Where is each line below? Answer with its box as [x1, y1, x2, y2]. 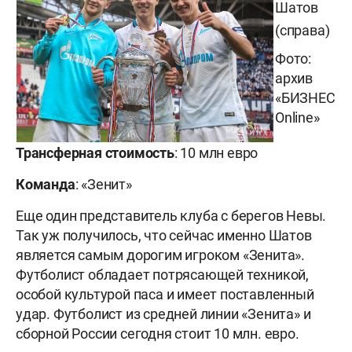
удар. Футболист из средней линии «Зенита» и [16, 306, 311, 323]
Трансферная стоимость [16, 145, 174, 162]
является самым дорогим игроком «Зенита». [16, 247, 305, 264]
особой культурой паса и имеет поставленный [16, 286, 314, 303]
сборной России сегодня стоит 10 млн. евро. [16, 325, 299, 343]
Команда [16, 176, 75, 193]
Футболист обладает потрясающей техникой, [16, 266, 309, 284]
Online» [275, 109, 320, 126]
